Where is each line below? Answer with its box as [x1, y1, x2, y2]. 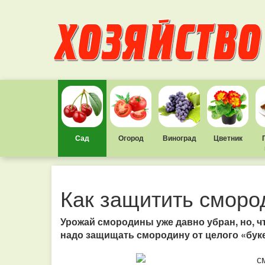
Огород [118, 132, 144, 143]
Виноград [162, 132, 196, 143]
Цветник [213, 132, 243, 143]
